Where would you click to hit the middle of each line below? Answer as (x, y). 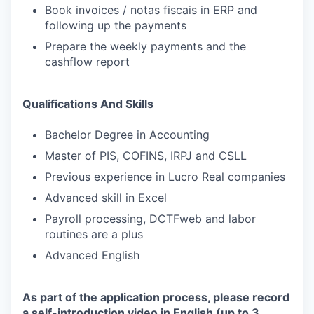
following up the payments (116, 26)
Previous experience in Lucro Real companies (165, 177)
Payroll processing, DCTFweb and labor (150, 219)
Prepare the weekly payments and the (145, 47)
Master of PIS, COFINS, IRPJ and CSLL (146, 156)
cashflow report (87, 62)
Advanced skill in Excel (106, 198)
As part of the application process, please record (156, 298)
